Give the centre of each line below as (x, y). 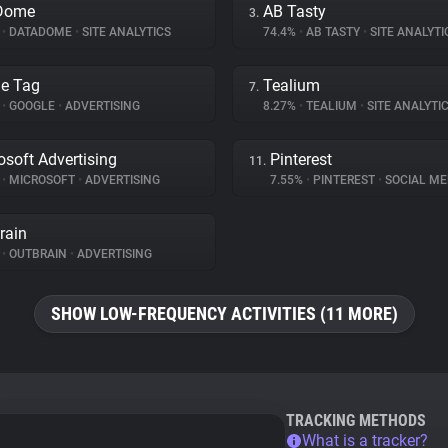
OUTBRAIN (38, 254)
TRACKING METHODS (356, 420)
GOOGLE (32, 106)
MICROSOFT (42, 180)
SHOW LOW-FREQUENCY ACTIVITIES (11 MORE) (224, 313)
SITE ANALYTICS (125, 32)
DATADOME (40, 32)
